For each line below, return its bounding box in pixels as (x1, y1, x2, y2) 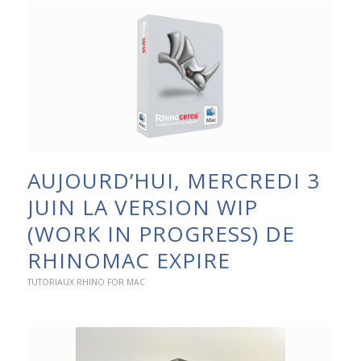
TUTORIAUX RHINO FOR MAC (27, 276, 145, 288)
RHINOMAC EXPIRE (27, 246, 230, 276)
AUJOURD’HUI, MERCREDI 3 (27, 166, 320, 196)
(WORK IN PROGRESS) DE (27, 219, 295, 249)
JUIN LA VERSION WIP (27, 193, 258, 222)
